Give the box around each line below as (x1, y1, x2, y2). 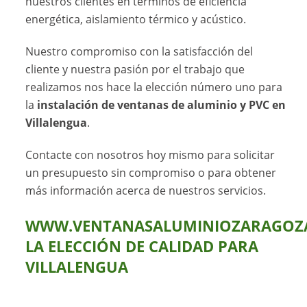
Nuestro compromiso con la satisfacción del (25, 44, 254, 60)
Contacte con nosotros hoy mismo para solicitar (25, 147, 275, 163)
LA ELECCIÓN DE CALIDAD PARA (25, 236, 259, 256)
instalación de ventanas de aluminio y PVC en (37, 97, 286, 113)
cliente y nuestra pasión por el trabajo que (25, 62, 245, 77)
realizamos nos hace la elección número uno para (25, 79, 283, 95)
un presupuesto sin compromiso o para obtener (25, 165, 277, 181)
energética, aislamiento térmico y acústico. (25, 12, 247, 27)
